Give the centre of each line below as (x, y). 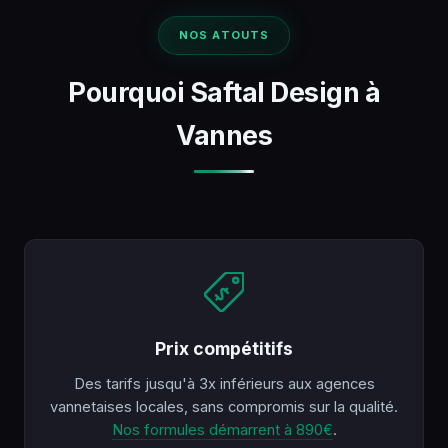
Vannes (224, 135)
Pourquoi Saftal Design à (224, 92)
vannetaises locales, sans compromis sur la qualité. (224, 407)
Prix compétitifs (224, 349)
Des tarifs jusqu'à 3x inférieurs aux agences (224, 384)
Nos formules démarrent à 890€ (222, 430)
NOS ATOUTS (224, 35)
